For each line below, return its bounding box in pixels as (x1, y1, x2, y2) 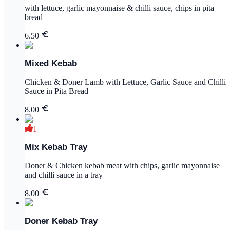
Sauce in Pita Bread (25, 86, 88, 95)
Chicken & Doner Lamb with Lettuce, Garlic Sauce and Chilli (25, 77, 226, 86)
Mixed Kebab (25, 58, 77, 68)
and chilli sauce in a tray (25, 170, 103, 180)
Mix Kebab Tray (25, 142, 87, 152)
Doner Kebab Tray (25, 216, 98, 226)
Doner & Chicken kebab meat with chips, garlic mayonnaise (25, 161, 220, 170)
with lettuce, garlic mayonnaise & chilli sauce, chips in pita (25, 4, 214, 13)
